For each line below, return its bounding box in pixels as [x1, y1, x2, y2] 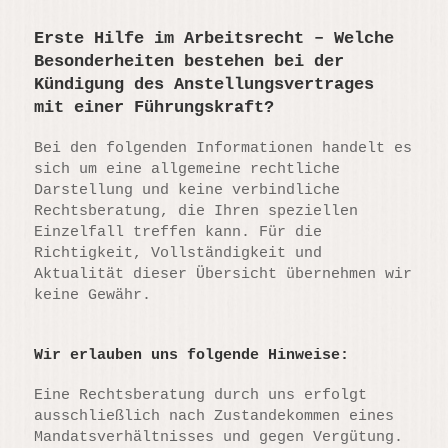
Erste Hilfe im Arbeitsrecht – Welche [34, 29, 395, 49]
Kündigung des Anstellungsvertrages [34, 75, 375, 95]
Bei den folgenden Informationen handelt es [34, 139, 413, 157]
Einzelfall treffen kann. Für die [34, 223, 323, 241]
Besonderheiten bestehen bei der [34, 52, 345, 72]
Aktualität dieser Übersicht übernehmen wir [34, 265, 413, 283]
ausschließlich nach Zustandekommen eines [34, 407, 395, 425]
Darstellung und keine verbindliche [34, 181, 341, 199]
